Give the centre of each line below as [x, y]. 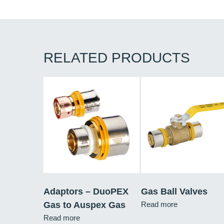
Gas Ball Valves [174, 191]
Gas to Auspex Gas [84, 205]
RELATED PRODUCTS [117, 58]
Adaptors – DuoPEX [86, 191]
